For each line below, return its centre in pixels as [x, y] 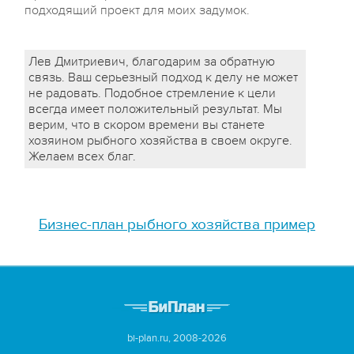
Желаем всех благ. [82, 156]
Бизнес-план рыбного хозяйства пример [177, 225]
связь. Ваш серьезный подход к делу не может [163, 77]
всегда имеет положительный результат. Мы [155, 109]
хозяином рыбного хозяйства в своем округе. [160, 141]
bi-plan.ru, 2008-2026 [177, 338]
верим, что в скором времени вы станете [147, 125]
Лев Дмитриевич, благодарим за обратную [152, 62]
